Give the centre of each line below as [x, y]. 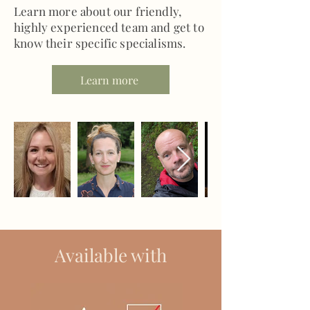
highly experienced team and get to [109, 27]
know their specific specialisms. [100, 43]
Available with [111, 255]
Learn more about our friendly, [98, 11]
